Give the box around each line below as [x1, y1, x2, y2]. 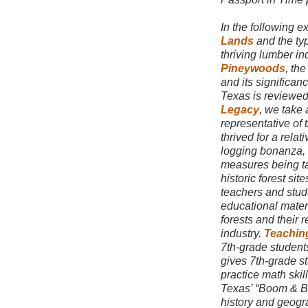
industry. [221, 228, 264, 239]
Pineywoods [221, 63, 285, 74]
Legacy [221, 104, 259, 115]
